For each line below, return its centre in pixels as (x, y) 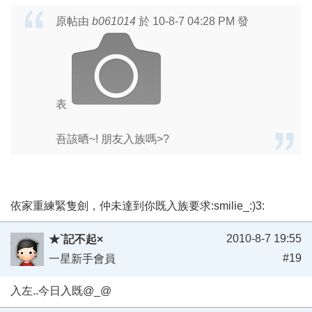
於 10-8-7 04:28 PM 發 (192, 21)
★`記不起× (76, 240)
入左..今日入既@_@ (61, 291)
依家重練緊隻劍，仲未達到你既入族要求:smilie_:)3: (138, 205)
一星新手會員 (82, 259)
